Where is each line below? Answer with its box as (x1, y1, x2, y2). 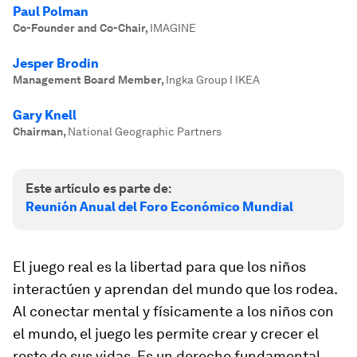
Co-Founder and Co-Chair (13, 22, 145, 34)
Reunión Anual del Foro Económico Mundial (25, 199, 293, 214)
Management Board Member (13, 73, 161, 86)
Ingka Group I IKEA (166, 73, 260, 86)
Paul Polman (13, 4, 88, 19)
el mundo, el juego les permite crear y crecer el (13, 325, 319, 342)
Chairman (13, 125, 63, 138)
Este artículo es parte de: (25, 181, 171, 196)
